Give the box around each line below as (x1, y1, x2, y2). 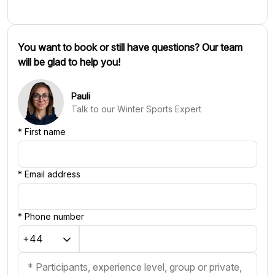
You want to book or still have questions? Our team (18, 41, 242, 53)
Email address (25, 169, 80, 179)
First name (25, 126, 66, 137)
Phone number (25, 211, 84, 222)
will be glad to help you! (18, 56, 120, 68)
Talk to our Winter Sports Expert (71, 103, 201, 114)
